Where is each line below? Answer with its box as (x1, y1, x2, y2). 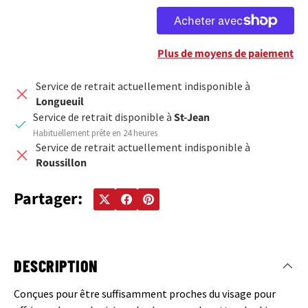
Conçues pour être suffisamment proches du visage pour (14, 286, 276, 300)
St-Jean (174, 110, 210, 125)
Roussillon (36, 155, 87, 170)
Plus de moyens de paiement (157, 46, 294, 61)
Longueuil (36, 94, 84, 109)
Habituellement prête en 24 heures (33, 127, 157, 139)
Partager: (14, 187, 82, 211)
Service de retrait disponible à (33, 110, 174, 124)
